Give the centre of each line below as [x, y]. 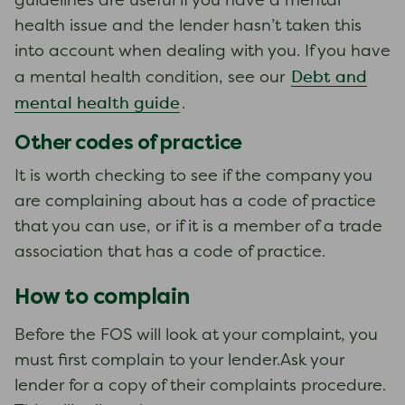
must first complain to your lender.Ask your [179, 361]
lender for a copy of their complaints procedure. [200, 386]
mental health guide [97, 104]
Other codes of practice [128, 142]
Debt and [329, 78]
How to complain [102, 296]
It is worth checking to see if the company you [193, 177]
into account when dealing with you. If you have [202, 52]
